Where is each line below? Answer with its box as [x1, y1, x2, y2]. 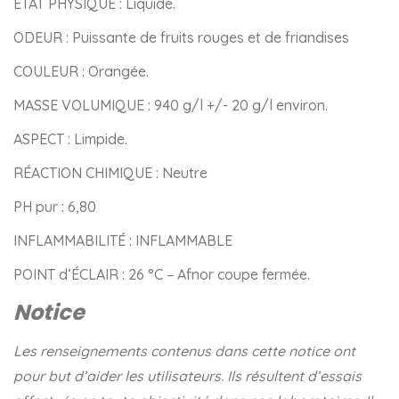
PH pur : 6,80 [13, 198, 96, 216]
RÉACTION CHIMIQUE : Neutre [13, 164, 208, 183]
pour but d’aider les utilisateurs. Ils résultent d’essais [13, 367, 362, 386]
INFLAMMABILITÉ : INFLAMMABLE [13, 232, 232, 250]
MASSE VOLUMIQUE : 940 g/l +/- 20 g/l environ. [13, 96, 328, 115]
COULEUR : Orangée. [13, 62, 149, 81]
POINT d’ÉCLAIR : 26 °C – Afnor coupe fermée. [13, 265, 310, 284]
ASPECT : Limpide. [13, 130, 127, 149]
